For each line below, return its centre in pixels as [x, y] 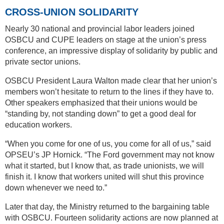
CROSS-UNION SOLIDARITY [72, 12]
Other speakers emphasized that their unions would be [101, 103]
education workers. [38, 125]
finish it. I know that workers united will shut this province [104, 177]
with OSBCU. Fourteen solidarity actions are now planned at [111, 218]
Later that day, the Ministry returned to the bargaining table [107, 207]
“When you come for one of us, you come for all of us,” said [108, 144]
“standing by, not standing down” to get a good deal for [100, 114]
